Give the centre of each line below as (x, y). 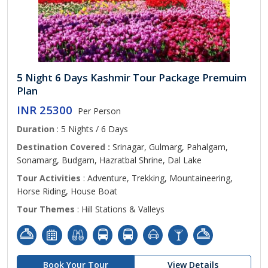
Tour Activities (49, 178)
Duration (36, 129)
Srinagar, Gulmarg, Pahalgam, (170, 147)
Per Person (99, 111)
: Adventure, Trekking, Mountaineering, (157, 178)
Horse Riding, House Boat (67, 191)
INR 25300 (45, 110)
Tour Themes (46, 209)
